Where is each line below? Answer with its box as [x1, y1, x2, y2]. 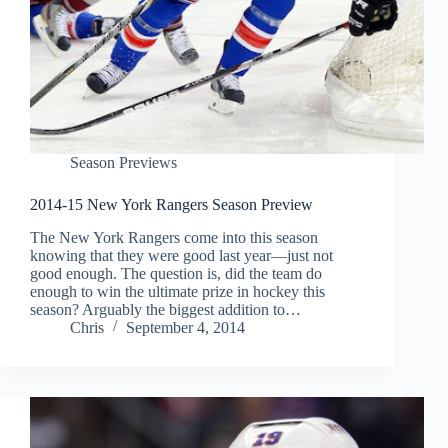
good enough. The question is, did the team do [30, 265, 322, 283]
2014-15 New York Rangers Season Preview [30, 196, 313, 214]
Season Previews [70, 154, 177, 172]
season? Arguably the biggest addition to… [30, 301, 301, 319]
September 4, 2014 [126, 319, 245, 337]
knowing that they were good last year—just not [30, 247, 333, 265]
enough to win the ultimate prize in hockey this [30, 283, 325, 301]
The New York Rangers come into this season [30, 229, 318, 247]
